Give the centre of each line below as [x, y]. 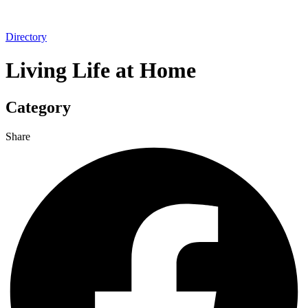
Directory [26, 37]
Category [38, 107]
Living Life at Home [101, 70]
